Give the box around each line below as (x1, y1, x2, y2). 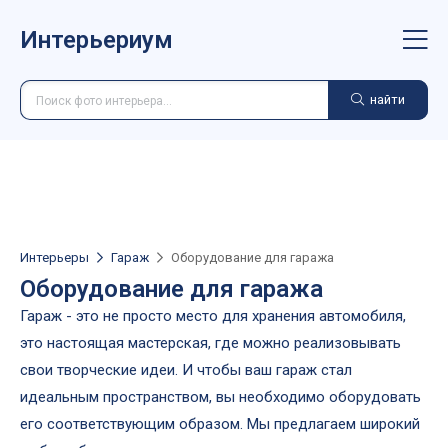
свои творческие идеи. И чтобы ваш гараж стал (20, 361, 352, 379)
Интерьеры (20, 250, 89, 265)
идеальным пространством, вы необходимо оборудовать (20, 388, 421, 406)
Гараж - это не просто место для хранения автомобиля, (20, 307, 406, 325)
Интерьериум (20, 26, 173, 54)
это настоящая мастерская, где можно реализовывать (20, 334, 401, 352)
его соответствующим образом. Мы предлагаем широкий (20, 415, 420, 433)
